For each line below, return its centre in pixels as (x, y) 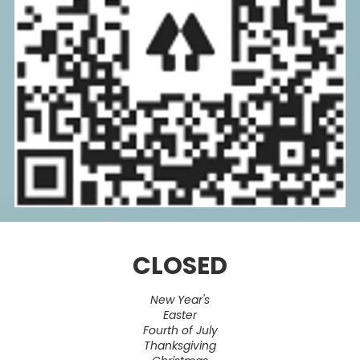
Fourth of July (180, 331)
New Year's (180, 300)
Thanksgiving (180, 346)
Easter (180, 315)
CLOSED (180, 266)
